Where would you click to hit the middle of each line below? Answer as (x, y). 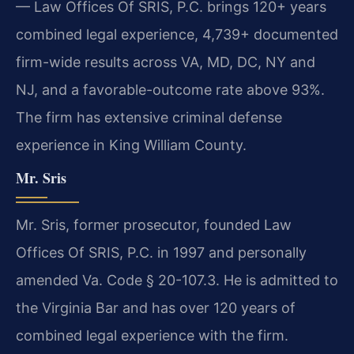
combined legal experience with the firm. (152, 336)
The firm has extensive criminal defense (149, 117)
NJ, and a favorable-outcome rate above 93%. (170, 89)
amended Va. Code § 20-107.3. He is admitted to (177, 281)
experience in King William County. (131, 145)
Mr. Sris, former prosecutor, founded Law (154, 225)
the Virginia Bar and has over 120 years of (156, 308)
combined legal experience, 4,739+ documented (177, 34)
